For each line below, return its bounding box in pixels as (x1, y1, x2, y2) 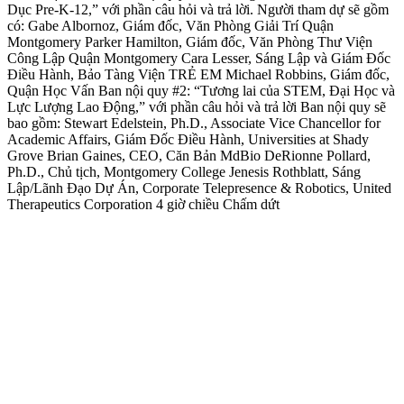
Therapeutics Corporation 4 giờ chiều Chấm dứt (7, 197, 280, 213)
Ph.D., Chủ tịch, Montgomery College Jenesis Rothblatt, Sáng (7, 164, 361, 180)
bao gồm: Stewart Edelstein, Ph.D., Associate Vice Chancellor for (7, 115, 381, 132)
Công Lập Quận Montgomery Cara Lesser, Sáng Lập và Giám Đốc (7, 50, 390, 67)
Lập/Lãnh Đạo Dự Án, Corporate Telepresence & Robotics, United (7, 180, 391, 197)
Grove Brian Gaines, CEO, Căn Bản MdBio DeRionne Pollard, (7, 148, 371, 164)
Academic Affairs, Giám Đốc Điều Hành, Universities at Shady (7, 132, 369, 148)
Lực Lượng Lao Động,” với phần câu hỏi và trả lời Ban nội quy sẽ (7, 99, 386, 115)
